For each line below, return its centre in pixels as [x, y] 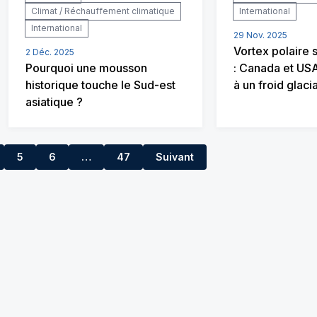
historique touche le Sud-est [100, 85]
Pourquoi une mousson [86, 68]
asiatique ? [54, 102]
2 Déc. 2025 [50, 52]
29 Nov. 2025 [260, 35]
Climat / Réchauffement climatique [103, 11]
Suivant [175, 157]
